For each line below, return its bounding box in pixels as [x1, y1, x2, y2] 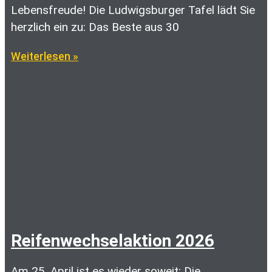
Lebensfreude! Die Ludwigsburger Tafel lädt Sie [11, 3, 255, 17]
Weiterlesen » [11, 50, 78, 63]
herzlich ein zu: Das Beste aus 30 [11, 20, 179, 34]
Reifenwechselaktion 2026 [11, 231, 214, 251]
